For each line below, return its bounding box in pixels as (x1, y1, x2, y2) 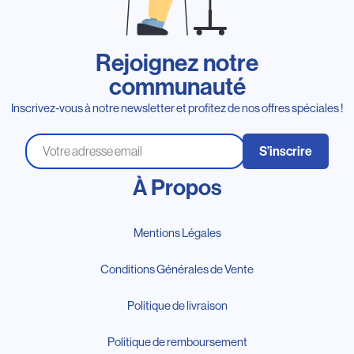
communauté (108, 72, 246, 101)
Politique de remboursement (107, 334, 247, 348)
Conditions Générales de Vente (100, 262, 254, 276)
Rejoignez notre (96, 48, 258, 77)
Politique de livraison (126, 298, 228, 312)
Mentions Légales (133, 225, 221, 239)
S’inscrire (258, 143, 312, 159)
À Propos (132, 174, 222, 201)
